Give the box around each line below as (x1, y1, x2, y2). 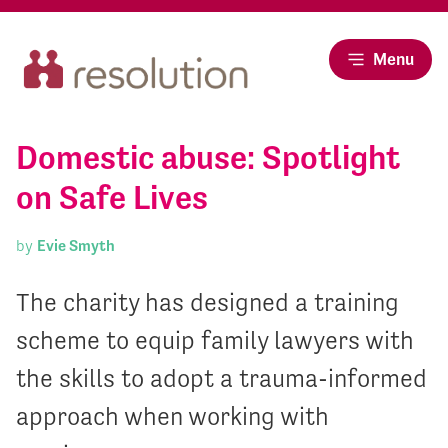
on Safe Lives (16, 178, 208, 218)
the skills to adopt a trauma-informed (16, 363, 427, 393)
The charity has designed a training (16, 287, 399, 317)
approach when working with (16, 401, 329, 431)
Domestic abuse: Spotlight (16, 138, 400, 178)
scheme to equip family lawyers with (16, 325, 414, 355)
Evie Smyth (37, 236, 115, 256)
